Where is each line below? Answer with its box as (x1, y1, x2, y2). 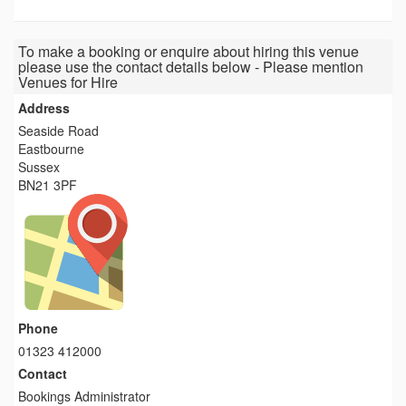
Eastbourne (18, 140, 84, 158)
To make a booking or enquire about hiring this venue (18, 41, 359, 62)
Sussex (18, 158, 60, 176)
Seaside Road (18, 121, 99, 140)
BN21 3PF (18, 176, 77, 194)
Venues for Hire (18, 72, 118, 92)
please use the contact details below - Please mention (18, 56, 363, 77)
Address (18, 99, 70, 117)
